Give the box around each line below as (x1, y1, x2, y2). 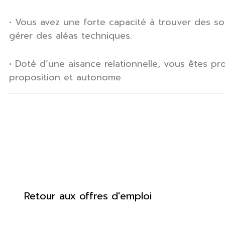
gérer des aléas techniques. (9, 29, 132, 43)
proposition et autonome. (9, 70, 123, 85)
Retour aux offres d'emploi (24, 188, 152, 203)
